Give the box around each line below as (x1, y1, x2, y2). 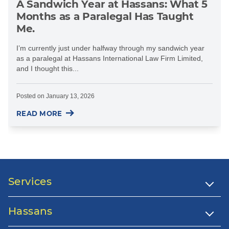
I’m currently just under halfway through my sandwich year (16, 43, 204, 52)
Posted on (16, 92, 46, 100)
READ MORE (16, 109, 62, 118)
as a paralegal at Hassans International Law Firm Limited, (16, 54, 203, 62)
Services (8, 175, 52, 188)
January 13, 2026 (46, 92, 95, 100)
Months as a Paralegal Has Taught (16, 10, 194, 22)
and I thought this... (16, 64, 79, 73)
